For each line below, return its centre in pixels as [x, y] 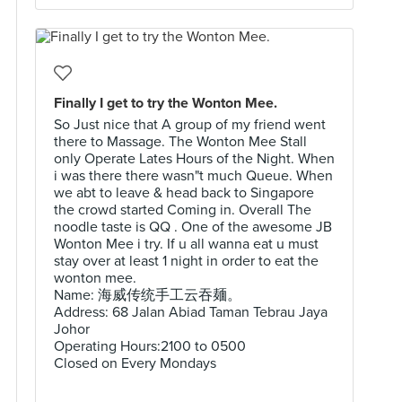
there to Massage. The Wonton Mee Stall [180, 142]
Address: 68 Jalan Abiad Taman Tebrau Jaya [191, 312]
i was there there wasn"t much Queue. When [193, 176]
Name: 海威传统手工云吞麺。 [148, 295]
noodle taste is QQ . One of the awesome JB [193, 227]
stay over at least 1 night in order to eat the [186, 261]
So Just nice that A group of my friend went [190, 125]
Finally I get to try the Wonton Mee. [166, 103]
